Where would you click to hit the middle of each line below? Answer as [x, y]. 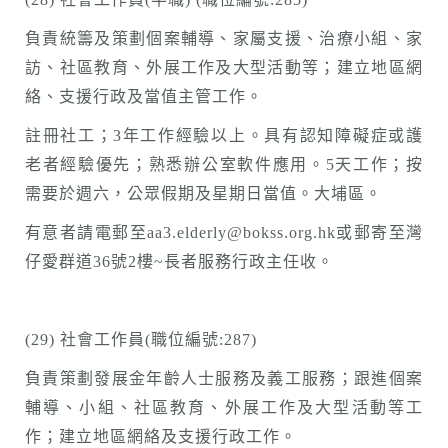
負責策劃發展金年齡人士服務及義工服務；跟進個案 [224, 378]
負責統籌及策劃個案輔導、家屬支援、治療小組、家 [224, 38]
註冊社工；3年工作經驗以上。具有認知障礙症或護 [224, 135]
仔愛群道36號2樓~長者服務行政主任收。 [179, 261]
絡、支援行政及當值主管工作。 [144, 96]
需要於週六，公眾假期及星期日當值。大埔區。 [203, 193]
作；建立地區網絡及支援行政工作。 [161, 436]
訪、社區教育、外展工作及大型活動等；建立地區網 [224, 67]
